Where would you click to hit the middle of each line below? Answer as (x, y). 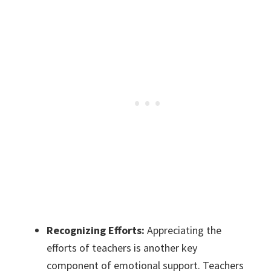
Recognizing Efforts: (96, 230)
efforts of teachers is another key (122, 248)
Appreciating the (183, 230)
